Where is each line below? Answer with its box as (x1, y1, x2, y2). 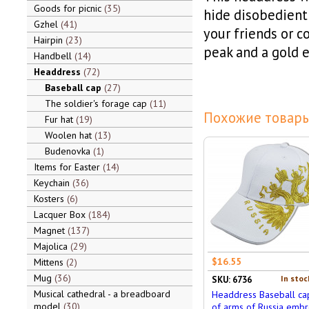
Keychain (33, 177, 72, 189)
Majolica (33, 240, 70, 252)
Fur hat (44, 113, 76, 126)
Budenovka (44, 145, 93, 157)
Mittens (33, 256, 66, 268)
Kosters (33, 192, 67, 205)
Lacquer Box (33, 208, 88, 221)
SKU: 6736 (211, 274, 252, 286)
